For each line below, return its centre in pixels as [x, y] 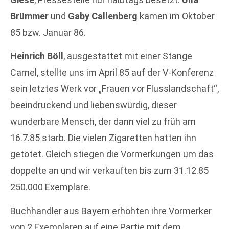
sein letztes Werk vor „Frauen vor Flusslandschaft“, [114, 89]
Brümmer [29, 16]
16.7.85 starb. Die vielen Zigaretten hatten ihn [103, 138]
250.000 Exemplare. [50, 187]
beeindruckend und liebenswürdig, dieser [94, 105]
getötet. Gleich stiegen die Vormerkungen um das [112, 154]
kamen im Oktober [176, 16]
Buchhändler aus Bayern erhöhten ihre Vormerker [111, 211]
